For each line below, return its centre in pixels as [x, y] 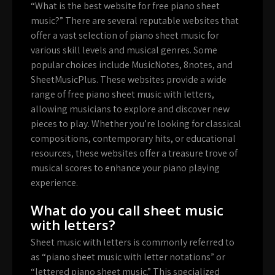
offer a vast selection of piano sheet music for [125, 36]
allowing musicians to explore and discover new [130, 109]
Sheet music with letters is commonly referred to [133, 242]
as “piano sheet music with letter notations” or [128, 257]
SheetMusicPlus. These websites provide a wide [129, 80]
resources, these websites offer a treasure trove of [134, 153]
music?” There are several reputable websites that [135, 21]
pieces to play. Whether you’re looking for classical [136, 124]
